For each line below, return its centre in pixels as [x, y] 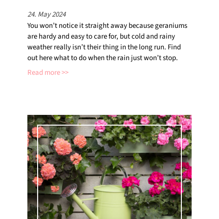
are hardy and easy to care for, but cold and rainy [101, 36]
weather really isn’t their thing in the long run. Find [104, 47]
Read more [44, 72]
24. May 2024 [46, 14]
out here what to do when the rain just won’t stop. [103, 58]
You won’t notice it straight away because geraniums [107, 25]
